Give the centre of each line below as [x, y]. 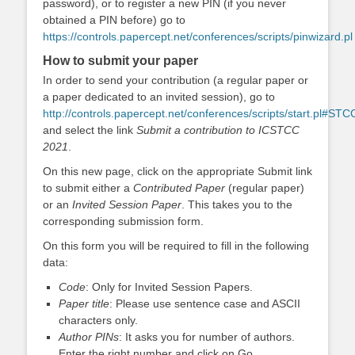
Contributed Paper [179, 187]
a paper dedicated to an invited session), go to [159, 96]
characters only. [98, 320]
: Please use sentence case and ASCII [205, 303]
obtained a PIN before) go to [114, 19]
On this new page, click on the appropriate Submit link [177, 171]
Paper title [84, 303]
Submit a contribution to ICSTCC [218, 130]
